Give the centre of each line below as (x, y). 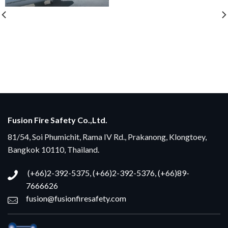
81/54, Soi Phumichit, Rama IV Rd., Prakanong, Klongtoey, (107, 137)
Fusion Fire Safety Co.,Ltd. (58, 120)
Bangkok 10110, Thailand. (53, 150)
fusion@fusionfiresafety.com (76, 198)
